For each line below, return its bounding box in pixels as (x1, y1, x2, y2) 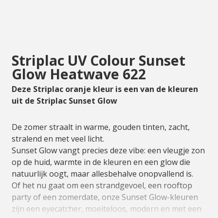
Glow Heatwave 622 (12, 65, 149, 83)
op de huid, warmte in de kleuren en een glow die (12, 157, 190, 167)
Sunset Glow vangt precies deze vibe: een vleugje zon (12, 145, 205, 156)
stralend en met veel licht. (12, 133, 104, 144)
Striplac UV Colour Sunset (12, 51, 185, 70)
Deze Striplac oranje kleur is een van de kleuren (12, 84, 198, 94)
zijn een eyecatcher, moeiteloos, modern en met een (12, 203, 201, 214)
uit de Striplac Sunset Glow (12, 95, 117, 106)
